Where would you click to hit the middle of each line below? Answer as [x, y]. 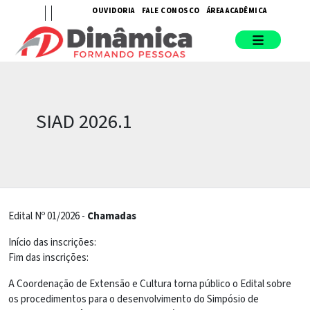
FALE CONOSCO [171, 11]
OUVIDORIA [113, 11]
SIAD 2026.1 [84, 121]
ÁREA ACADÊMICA [237, 11]
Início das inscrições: [52, 242]
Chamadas [112, 216]
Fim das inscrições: [48, 257]
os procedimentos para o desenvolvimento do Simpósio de [134, 299]
